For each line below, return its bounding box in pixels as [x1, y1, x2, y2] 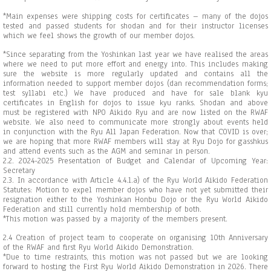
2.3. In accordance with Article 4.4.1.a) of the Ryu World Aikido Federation [3, 175, 268, 186]
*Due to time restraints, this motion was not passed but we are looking [3, 252, 268, 263]
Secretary [3, 165, 35, 176]
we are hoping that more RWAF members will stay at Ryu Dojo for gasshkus [3, 136, 268, 147]
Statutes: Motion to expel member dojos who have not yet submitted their [3, 184, 268, 195]
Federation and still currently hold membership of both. [3, 204, 206, 215]
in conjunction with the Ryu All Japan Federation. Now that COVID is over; [3, 126, 268, 137]
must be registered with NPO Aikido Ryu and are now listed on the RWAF [3, 107, 268, 118]
